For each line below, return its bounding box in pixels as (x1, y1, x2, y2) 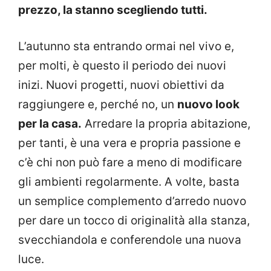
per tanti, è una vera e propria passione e (18, 136, 241, 151)
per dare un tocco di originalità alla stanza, (18, 214, 250, 228)
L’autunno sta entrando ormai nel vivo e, (18, 39, 234, 54)
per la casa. (18, 117, 82, 131)
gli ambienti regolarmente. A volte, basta (18, 175, 240, 189)
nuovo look (177, 97, 240, 112)
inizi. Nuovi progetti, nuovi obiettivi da (18, 78, 224, 93)
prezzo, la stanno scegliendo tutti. (18, 2, 207, 17)
